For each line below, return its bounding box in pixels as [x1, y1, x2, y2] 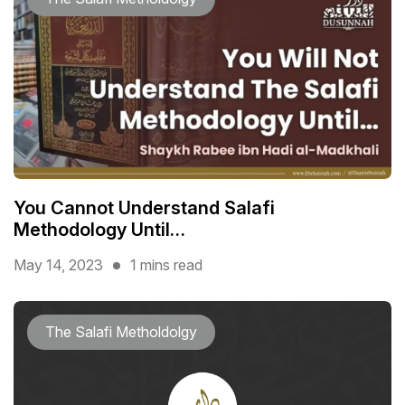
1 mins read [130, 256, 202, 275]
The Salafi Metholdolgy [45, 323, 197, 342]
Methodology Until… [14, 219, 185, 241]
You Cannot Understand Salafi [14, 197, 275, 220]
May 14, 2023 [14, 256, 103, 275]
